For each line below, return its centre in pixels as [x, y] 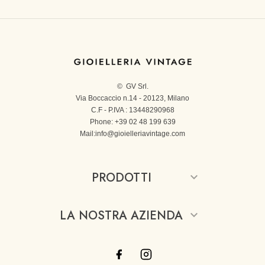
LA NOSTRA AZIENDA [122, 216]
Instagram [169, 255]
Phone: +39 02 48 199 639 [132, 122]
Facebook [142, 255]
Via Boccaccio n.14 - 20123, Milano [132, 98]
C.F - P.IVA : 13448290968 [132, 110]
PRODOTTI [121, 178]
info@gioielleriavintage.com [140, 134]
